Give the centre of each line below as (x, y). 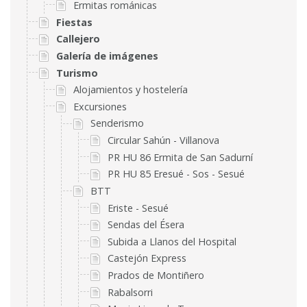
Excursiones (100, 106)
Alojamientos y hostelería (130, 90)
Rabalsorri (130, 292)
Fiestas (74, 22)
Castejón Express (147, 258)
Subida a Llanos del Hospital (172, 241)
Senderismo (117, 123)
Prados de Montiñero (156, 275)
